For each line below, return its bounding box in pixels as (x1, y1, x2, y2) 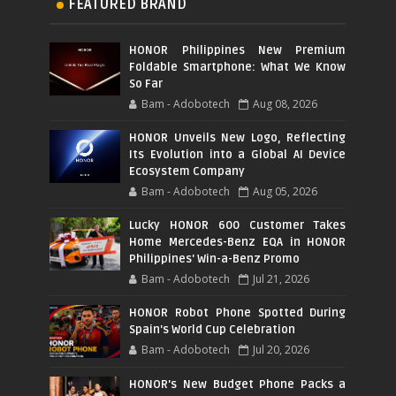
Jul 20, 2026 (253, 341, 310, 357)
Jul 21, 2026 (253, 270, 310, 286)
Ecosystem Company (129, 164, 246, 179)
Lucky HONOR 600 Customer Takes (129, 217, 346, 232)
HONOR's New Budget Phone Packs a (129, 377, 346, 392)
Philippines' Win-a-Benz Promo (129, 251, 301, 266)
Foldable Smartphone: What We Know (129, 59, 346, 74)
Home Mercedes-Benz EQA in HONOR (129, 234, 346, 249)
